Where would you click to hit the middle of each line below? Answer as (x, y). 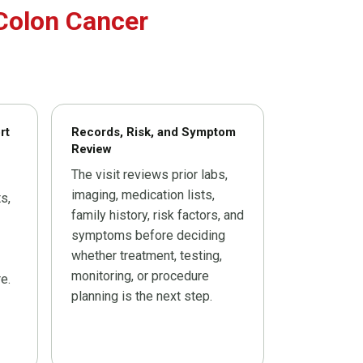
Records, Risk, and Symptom (154, 132)
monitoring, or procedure (140, 276)
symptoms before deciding (148, 236)
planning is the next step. (142, 297)
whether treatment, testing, (147, 256)
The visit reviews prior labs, (149, 175)
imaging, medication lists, (143, 195)
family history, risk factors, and (158, 216)
